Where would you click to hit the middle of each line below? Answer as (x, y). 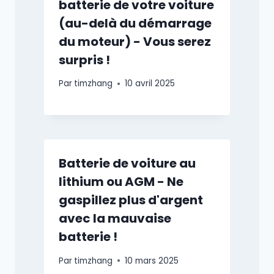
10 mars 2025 (152, 261)
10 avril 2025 (150, 84)
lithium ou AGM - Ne (121, 182)
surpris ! (84, 60)
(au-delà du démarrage (135, 23)
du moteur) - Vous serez (135, 41)
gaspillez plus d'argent (131, 200)
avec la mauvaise (115, 219)
